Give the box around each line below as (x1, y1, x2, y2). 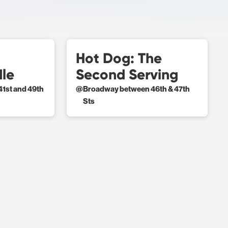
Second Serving (76, 66, 179, 83)
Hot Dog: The (76, 49, 162, 67)
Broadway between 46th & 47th (83, 84, 190, 94)
